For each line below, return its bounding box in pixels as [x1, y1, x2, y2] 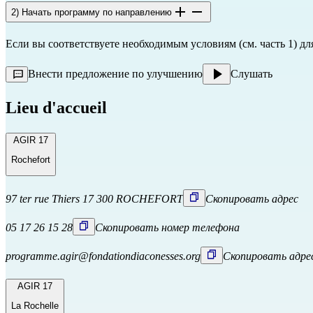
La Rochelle [11, 300, 59, 312]
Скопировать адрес [205, 193, 298, 205]
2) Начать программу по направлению [11, 7, 172, 18]
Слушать [231, 67, 272, 80]
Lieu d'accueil [6, 98, 107, 117]
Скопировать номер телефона [95, 221, 240, 233]
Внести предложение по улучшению [28, 67, 203, 80]
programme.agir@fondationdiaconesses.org [6, 250, 201, 262]
